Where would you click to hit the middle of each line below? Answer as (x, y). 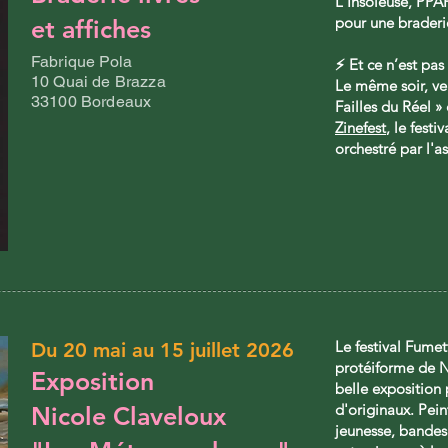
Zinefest (360, 128)
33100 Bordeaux (91, 102)
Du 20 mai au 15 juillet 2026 (162, 350)
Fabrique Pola (82, 62)
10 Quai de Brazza (98, 82)
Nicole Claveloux (128, 416)
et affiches (91, 29)
